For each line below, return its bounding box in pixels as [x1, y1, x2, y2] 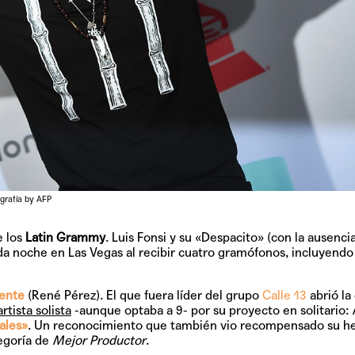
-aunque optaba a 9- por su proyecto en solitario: [71, 302, 349, 318]
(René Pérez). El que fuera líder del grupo [24, 287, 262, 303]
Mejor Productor [52, 332, 146, 348]
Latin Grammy [25, 229, 105, 245]
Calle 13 [261, 287, 307, 303]
